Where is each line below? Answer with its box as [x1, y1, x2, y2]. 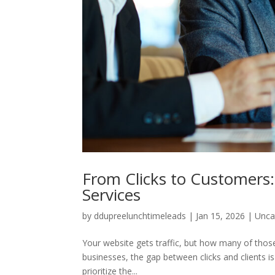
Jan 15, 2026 [196, 210, 246, 222]
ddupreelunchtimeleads [94, 210, 187, 222]
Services [82, 184, 141, 206]
